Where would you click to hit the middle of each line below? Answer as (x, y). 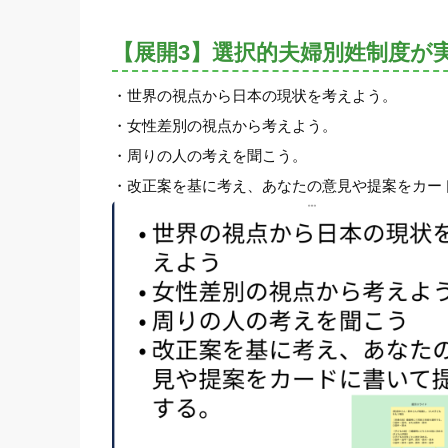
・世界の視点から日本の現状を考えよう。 (254, 95)
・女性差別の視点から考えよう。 (224, 125)
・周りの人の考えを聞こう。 (209, 155)
